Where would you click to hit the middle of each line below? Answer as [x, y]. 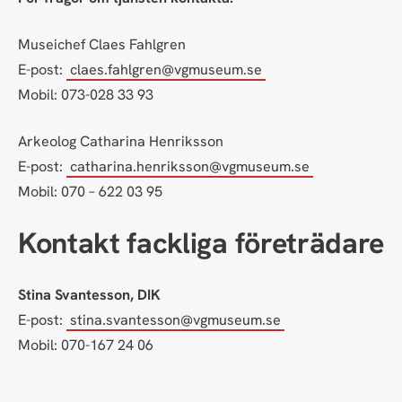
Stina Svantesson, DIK [89, 294]
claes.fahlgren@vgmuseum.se [166, 69]
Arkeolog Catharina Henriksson [121, 142]
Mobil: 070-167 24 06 [86, 345]
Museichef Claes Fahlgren [102, 44]
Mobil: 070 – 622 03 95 [90, 192]
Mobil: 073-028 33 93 [86, 94]
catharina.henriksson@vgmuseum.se [190, 167]
